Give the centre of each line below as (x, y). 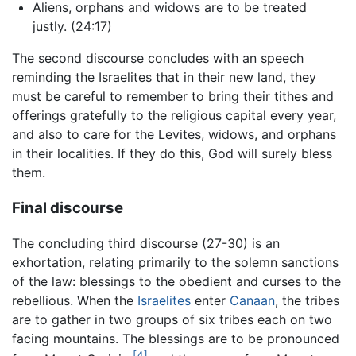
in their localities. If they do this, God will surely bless (172, 153)
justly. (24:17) (72, 26)
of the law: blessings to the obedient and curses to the (176, 282)
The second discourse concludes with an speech (158, 58)
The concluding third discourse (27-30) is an (146, 244)
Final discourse (68, 207)
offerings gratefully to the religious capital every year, (174, 115)
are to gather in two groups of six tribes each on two (172, 320)
